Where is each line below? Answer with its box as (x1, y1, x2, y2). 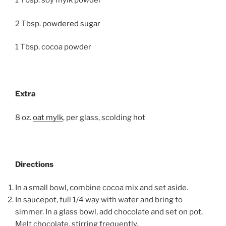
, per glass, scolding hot (63, 112, 145, 122)
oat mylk (33, 112, 63, 122)
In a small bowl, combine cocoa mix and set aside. (15, 183, 188, 193)
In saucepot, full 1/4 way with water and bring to (15, 195, 183, 205)
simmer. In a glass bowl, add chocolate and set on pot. (15, 207, 203, 217)
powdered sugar (42, 19, 100, 28)
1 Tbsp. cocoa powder (15, 42, 91, 52)
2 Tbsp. (15, 19, 42, 28)
